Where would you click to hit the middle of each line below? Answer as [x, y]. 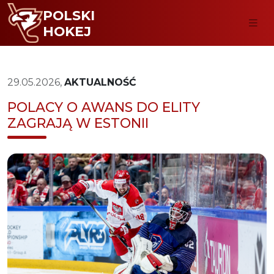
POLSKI [68, 15]
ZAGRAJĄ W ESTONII [78, 123]
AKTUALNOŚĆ [100, 82]
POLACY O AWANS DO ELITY [104, 107]
